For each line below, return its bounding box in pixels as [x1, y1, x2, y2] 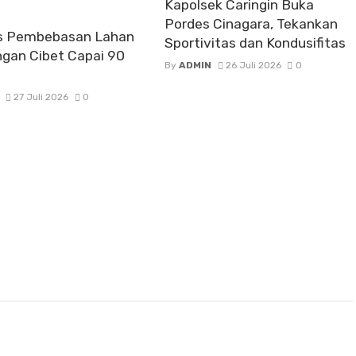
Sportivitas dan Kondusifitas [164, 34, 346, 51]
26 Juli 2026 [226, 59, 282, 71]
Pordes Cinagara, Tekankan [164, 15, 339, 32]
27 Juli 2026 [14, 91, 69, 103]
